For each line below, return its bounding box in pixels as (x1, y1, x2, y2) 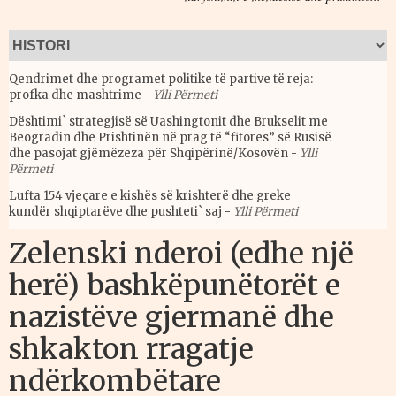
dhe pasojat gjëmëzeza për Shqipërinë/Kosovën (9, 146, 291, 162)
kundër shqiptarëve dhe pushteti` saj (9, 204, 225, 220)
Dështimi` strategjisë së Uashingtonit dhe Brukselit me (9, 114, 328, 130)
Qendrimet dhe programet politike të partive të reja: (9, 72, 313, 88)
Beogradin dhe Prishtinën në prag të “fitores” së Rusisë (9, 130, 331, 146)
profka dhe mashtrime (9, 88, 141, 103)
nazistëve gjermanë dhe (9, 300, 334, 336)
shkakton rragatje (9, 331, 254, 368)
